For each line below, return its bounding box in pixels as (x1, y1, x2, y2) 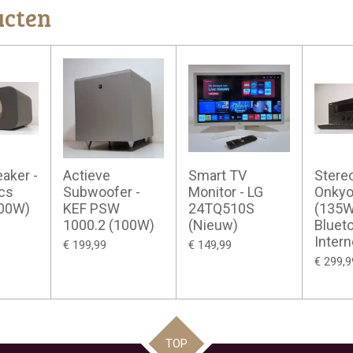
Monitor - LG (188, 184, 264, 201)
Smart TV (188, 167, 247, 184)
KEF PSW (62, 200, 120, 217)
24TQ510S (188, 200, 255, 217)
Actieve (62, 167, 110, 184)
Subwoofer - (62, 184, 140, 201)
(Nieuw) (188, 217, 239, 234)
